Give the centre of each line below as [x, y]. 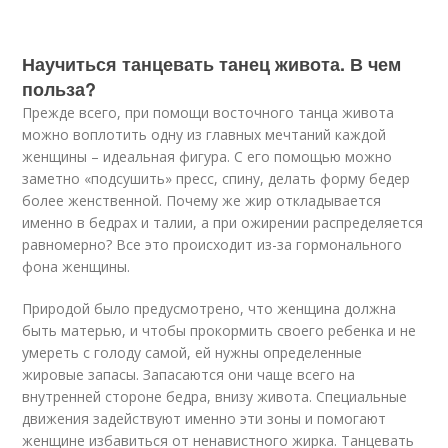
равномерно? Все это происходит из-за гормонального [212, 244]
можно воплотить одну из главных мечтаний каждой [204, 134]
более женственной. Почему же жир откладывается [202, 200]
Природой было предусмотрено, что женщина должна [209, 308]
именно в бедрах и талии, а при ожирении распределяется [223, 222]
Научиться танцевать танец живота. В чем [212, 64]
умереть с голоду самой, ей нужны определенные [192, 352]
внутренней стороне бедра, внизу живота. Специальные [215, 396]
